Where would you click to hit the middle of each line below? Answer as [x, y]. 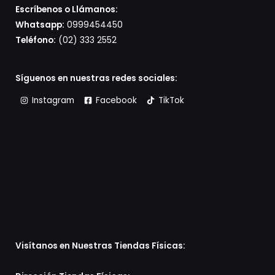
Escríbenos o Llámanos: [67, 10]
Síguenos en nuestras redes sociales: [96, 79]
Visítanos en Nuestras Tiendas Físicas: [100, 246]
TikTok [171, 101]
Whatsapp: [40, 25]
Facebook [116, 101]
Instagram [53, 101]
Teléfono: [36, 41]
